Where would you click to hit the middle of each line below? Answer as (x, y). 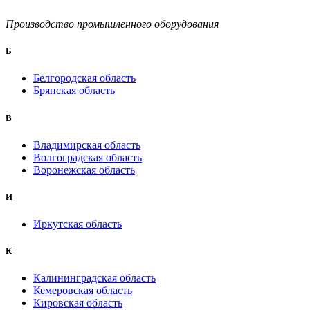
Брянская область (74, 91)
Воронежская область (84, 170)
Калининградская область (94, 278)
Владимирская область (87, 145)
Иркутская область (77, 224)
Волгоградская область (88, 157)
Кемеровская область (83, 291)
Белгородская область (84, 78)
